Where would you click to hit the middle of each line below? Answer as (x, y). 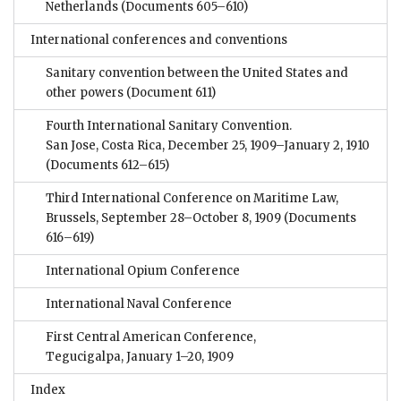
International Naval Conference (139, 304)
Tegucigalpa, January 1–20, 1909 (140, 357)
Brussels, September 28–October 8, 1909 (163, 218)
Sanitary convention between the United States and (197, 73)
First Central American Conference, (151, 337)
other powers (85, 93)
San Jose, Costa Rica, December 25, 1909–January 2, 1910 (208, 146)
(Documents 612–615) (107, 166)
